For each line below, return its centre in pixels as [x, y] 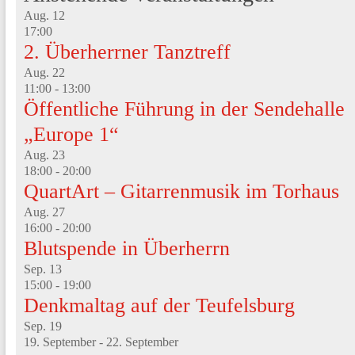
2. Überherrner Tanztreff [127, 52]
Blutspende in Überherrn [126, 248]
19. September [59, 342]
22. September [142, 342]
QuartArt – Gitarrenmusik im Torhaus [181, 191]
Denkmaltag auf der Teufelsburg [159, 305]
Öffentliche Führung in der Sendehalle [184, 109]
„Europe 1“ [71, 134]
